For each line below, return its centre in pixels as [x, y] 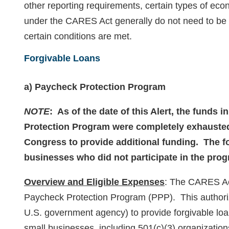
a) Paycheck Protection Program [95, 87]
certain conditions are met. [78, 36]
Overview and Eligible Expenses [94, 182]
